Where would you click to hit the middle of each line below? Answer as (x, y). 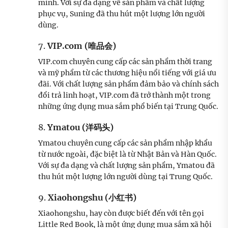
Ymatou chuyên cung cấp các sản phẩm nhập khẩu (125, 143)
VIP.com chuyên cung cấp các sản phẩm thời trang (125, 62)
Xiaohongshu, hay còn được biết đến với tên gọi (121, 213)
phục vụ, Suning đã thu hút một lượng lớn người (122, 14)
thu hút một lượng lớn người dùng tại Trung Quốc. (125, 177)
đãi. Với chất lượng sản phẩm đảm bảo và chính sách (129, 84)
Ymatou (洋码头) (80, 127)
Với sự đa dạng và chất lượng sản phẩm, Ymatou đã (126, 166)
